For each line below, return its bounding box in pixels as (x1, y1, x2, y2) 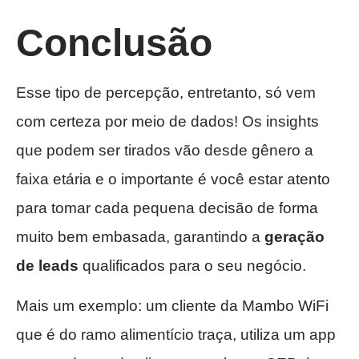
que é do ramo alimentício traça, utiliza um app (16, 326, 336, 344)
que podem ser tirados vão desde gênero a (16, 141, 313, 159)
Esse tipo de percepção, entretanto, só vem (16, 83, 316, 101)
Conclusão (16, 21, 212, 64)
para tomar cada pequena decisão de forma (16, 199, 318, 216)
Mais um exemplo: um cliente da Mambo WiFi (16, 297, 329, 315)
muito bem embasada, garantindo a (16, 228, 264, 245)
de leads (16, 256, 79, 274)
